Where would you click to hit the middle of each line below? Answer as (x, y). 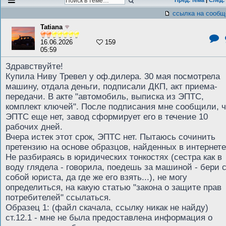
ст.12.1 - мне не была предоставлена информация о (109, 218)
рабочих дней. (34, 127)
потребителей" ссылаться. (58, 197)
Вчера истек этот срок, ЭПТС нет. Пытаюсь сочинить (110, 137)
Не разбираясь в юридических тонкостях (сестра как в (114, 157)
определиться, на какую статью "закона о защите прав (114, 187)
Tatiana (51, 27)
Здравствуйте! (34, 66)
